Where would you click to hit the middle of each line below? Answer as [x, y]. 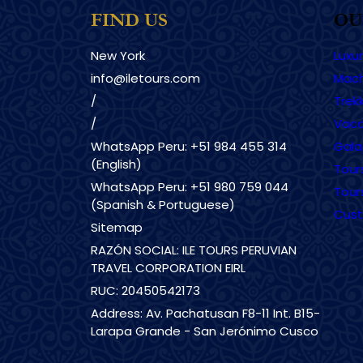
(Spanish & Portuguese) [163, 204]
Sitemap [117, 227]
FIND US [130, 21]
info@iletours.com [146, 78]
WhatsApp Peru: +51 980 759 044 [190, 186]
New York [118, 55]
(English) [117, 164]
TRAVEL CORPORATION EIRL [169, 267]
